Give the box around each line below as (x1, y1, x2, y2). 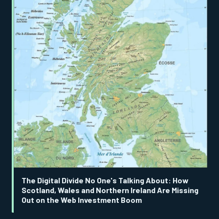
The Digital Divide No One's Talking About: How (22, 175, 189, 185)
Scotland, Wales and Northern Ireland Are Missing (22, 185, 198, 195)
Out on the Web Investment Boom (22, 195, 142, 204)
